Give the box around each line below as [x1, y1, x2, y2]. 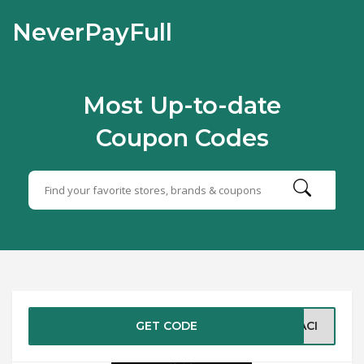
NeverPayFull [12, 18, 172, 46]
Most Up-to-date [83, 91, 281, 119]
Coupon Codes [95, 123, 269, 152]
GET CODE [136, 318, 198, 333]
